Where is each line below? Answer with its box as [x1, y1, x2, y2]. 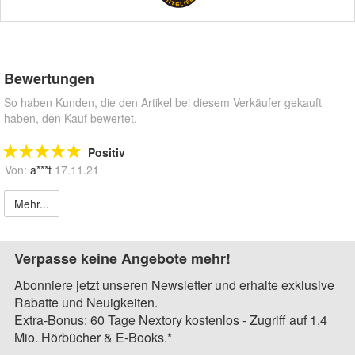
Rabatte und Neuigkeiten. [14, 292, 158, 311]
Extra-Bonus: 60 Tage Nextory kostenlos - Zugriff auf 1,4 [14, 310, 327, 329]
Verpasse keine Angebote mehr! [14, 247, 231, 269]
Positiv [88, 143, 125, 160]
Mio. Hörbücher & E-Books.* [14, 327, 172, 346]
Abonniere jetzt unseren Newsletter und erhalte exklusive [14, 275, 334, 294]
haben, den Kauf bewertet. [4, 109, 137, 126]
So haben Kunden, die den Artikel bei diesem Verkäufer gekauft [4, 94, 322, 110]
